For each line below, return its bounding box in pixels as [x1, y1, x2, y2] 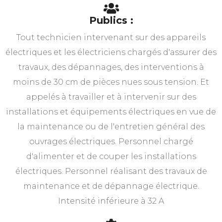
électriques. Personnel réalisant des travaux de [15, 166, 207, 176]
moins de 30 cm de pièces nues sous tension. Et [13, 77, 209, 87]
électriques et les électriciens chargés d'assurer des [5, 47, 217, 57]
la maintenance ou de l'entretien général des [17, 121, 205, 131]
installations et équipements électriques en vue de [6, 107, 216, 116]
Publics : [89, 14, 133, 26]
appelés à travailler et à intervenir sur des [26, 92, 196, 102]
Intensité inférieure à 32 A [58, 196, 164, 206]
